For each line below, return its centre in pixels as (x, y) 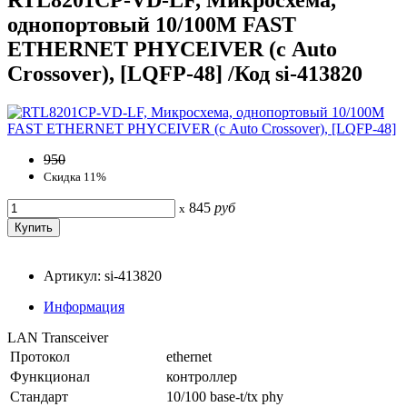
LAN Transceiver (58, 337)
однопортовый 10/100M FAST (152, 24)
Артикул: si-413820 (103, 275)
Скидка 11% (75, 176)
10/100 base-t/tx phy (225, 396)
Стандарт (39, 396)
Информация (84, 306)
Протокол (40, 356)
